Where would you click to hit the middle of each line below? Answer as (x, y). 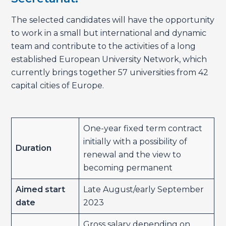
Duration (34, 148)
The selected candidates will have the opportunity (113, 20)
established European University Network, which (109, 60)
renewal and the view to (132, 155)
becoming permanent (128, 168)
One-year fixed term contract (143, 129)
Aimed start (41, 190)
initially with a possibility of (135, 142)
